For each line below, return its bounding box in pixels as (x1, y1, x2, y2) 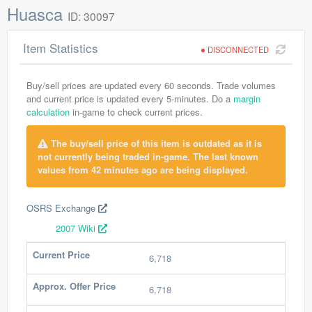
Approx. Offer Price (33, 279, 116, 292)
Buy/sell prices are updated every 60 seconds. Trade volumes (26, 79, 276, 92)
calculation (26, 105, 70, 118)
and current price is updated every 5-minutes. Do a (26, 92, 233, 105)
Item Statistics (23, 39, 98, 56)
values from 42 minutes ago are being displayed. (38, 163, 248, 176)
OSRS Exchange (26, 201, 98, 214)
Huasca (7, 1, 68, 26)
